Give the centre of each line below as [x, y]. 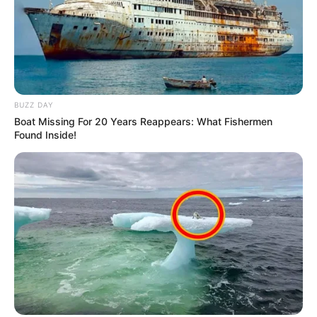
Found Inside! [45, 134]
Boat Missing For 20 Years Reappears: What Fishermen [143, 121]
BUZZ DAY [34, 104]
